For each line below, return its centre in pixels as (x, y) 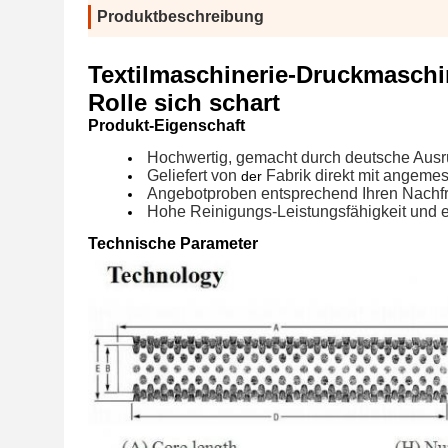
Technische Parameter (173, 243)
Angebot (177, 193)
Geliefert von (192, 175)
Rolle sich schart (184, 102)
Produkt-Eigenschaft (166, 125)
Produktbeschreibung (180, 16)
